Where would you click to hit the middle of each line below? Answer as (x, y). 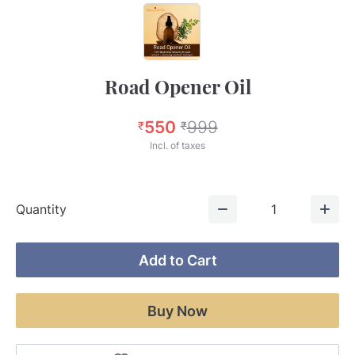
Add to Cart (177, 260)
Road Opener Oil (177, 86)
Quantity (41, 209)
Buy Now (177, 311)
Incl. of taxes (177, 145)
